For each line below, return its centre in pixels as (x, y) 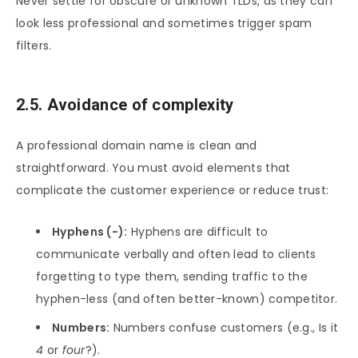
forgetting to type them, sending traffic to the (172, 277)
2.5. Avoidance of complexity (125, 104)
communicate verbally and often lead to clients (176, 255)
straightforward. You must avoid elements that (153, 168)
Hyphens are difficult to (198, 232)
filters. (34, 45)
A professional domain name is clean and (137, 146)
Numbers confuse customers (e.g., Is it (224, 328)
